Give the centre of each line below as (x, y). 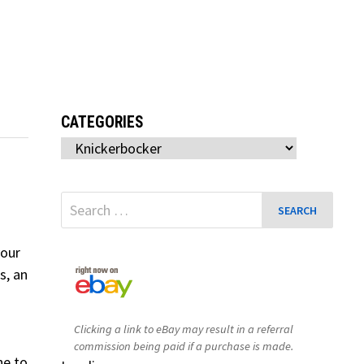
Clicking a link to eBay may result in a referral (183, 329)
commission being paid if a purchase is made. (183, 346)
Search (80, 202)
